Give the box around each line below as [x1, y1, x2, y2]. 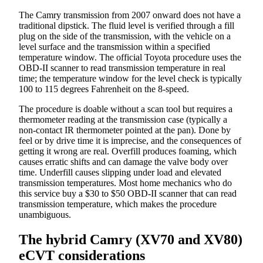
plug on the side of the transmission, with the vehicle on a [19, 31, 231, 42]
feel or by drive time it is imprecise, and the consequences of [19, 136, 241, 146]
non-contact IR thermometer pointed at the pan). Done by [19, 125, 231, 136]
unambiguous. [19, 210, 71, 220]
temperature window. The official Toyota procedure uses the [19, 52, 241, 63]
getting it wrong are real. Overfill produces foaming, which [19, 146, 237, 157]
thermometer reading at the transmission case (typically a [19, 114, 227, 125]
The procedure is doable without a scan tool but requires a [19, 104, 232, 114]
